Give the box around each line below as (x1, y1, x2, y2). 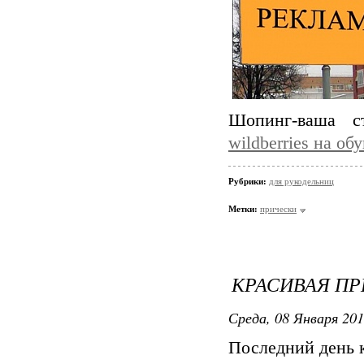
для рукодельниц (269, 176, 334, 186)
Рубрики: (228, 176, 269, 186)
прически (260, 204, 297, 214)
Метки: (228, 204, 258, 214)
